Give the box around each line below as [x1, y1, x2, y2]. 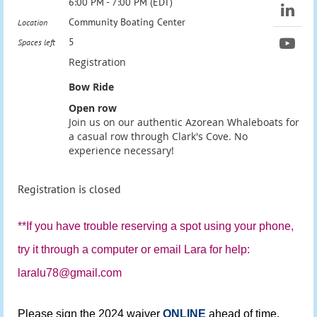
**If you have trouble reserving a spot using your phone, [18, 219, 294, 232]
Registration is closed [18, 181, 121, 196]
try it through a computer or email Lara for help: [18, 243, 250, 255]
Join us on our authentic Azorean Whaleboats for [69, 115, 299, 129]
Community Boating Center [69, 15, 185, 28]
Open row [69, 100, 117, 115]
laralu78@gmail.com [18, 266, 122, 279]
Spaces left [18, 36, 55, 47]
